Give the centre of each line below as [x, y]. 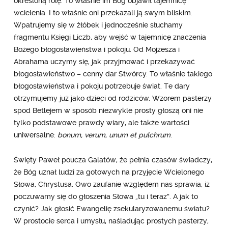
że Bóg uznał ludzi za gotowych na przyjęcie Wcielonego [109, 172]
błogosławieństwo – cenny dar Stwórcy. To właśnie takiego [113, 74]
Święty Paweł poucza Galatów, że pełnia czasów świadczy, [113, 160]
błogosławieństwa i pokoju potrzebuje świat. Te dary [102, 86]
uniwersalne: [35, 135]
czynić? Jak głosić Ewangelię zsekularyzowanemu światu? [111, 208]
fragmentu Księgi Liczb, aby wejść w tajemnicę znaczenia [110, 37]
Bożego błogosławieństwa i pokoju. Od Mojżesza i [96, 49]
